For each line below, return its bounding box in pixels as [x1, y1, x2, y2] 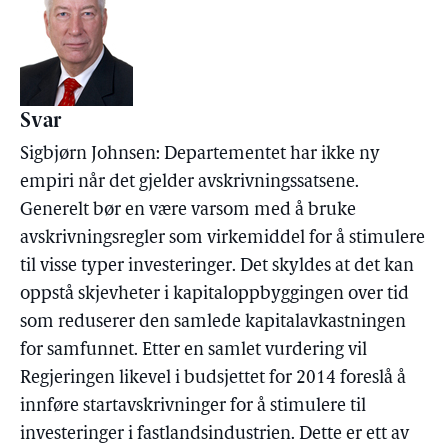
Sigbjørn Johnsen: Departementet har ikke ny [20, 145, 380, 164]
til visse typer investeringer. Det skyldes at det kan [20, 257, 414, 276]
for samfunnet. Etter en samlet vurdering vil [20, 341, 367, 360]
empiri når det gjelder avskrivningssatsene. [20, 173, 359, 192]
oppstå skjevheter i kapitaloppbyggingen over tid [20, 285, 409, 304]
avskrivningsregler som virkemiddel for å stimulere [20, 229, 425, 248]
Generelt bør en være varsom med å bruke [20, 201, 356, 220]
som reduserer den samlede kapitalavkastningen [20, 313, 406, 332]
